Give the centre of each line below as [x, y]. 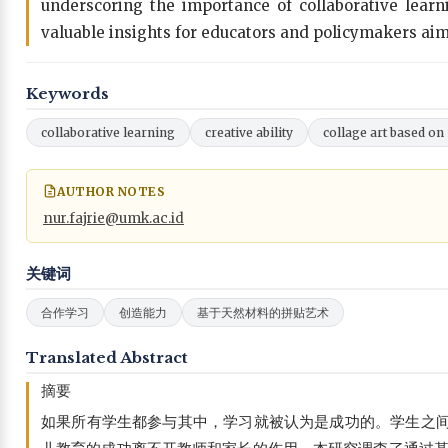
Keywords [67, 93]
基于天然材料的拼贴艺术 [263, 312]
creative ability [249, 132]
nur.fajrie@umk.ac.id [113, 218]
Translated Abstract [107, 357]
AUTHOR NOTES [111, 191]
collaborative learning [108, 132]
